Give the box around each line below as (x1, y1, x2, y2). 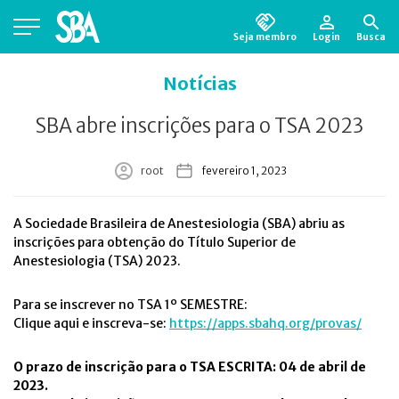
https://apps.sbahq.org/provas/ (169, 315, 362, 331)
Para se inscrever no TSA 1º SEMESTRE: (13, 297, 248, 313)
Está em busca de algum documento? (6, 62, 218, 77)
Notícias (162, 72, 237, 94)
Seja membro (233, 31, 297, 43)
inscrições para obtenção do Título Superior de (13, 234, 296, 250)
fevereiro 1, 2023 (200, 163, 287, 177)
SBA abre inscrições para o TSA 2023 (36, 113, 363, 138)
